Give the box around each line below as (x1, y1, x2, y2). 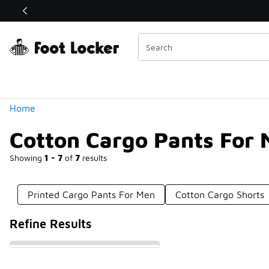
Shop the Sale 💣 (90, 6, 150, 16)
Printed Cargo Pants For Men (28, 189, 156, 200)
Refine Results (10, 217, 92, 231)
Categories (9, 18, 97, 38)
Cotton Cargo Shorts (175, 189, 265, 200)
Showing (10, 153, 44, 163)
